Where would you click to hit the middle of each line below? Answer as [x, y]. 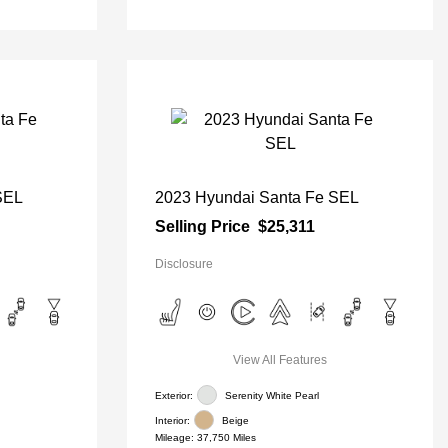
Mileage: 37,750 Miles [205, 437]
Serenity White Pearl [272, 395]
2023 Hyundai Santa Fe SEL [257, 197]
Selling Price [202, 226]
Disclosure [184, 264]
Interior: [172, 420]
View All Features [280, 360]
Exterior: [174, 395]
